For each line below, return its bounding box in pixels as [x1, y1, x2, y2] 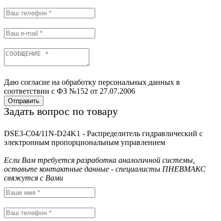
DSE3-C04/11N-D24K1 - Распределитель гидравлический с [4, 129, 203, 138]
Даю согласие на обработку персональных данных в [4, 77, 180, 86]
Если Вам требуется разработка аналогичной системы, [4, 155, 195, 164]
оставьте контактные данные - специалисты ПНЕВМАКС [4, 164, 206, 173]
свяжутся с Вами [4, 173, 63, 182]
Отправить [8, 97, 39, 105]
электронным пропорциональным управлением [4, 138, 165, 147]
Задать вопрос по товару [4, 105, 118, 117]
